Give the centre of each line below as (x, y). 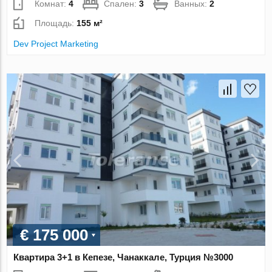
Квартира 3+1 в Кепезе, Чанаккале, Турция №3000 (124, 257)
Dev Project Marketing (56, 44)
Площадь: (56, 23)
